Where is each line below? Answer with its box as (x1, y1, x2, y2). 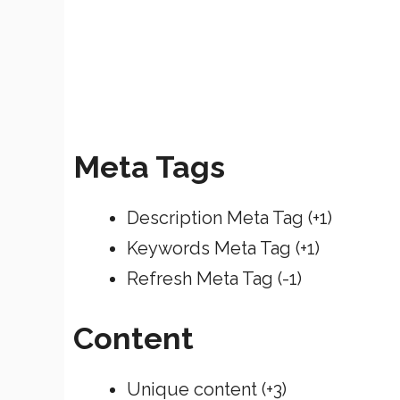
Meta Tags (73, 148, 225, 185)
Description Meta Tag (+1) (127, 206, 332, 229)
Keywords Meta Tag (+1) (127, 237, 320, 259)
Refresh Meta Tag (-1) (127, 267, 302, 289)
